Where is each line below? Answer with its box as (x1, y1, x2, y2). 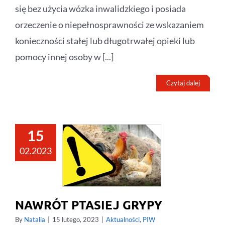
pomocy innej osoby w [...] (15, 51, 114, 62)
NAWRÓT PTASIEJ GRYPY (15, 196, 162, 212)
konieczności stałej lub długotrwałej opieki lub (15, 35, 195, 46)
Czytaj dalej (166, 78, 200, 87)
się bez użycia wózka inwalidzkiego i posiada (15, 3, 186, 14)
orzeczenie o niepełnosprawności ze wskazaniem (15, 19, 204, 30)
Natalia (24, 215, 45, 223)
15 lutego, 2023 (52, 215, 99, 223)
